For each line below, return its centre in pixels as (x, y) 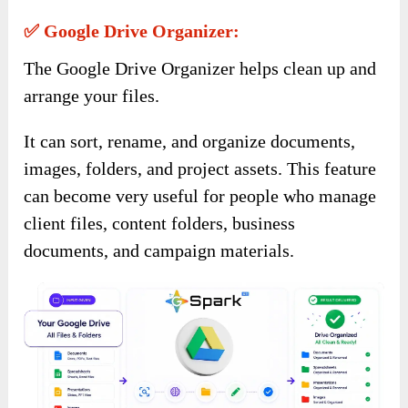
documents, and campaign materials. (159, 251)
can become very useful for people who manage (200, 196)
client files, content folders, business (160, 224)
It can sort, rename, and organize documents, (190, 142)
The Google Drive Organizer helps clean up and (200, 69)
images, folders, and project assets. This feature (200, 169)
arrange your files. (92, 96)
